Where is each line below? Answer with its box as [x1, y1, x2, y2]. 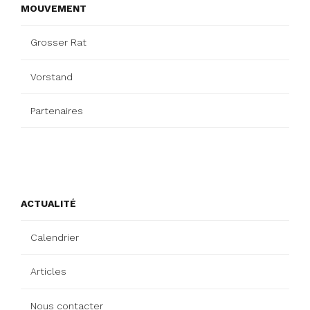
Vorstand [30, 71, 73, 82]
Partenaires [30, 105, 83, 117]
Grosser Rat [30, 37, 86, 48]
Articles [30, 266, 66, 277]
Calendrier [30, 231, 79, 243]
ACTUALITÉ [21, 197, 76, 209]
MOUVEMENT [21, 3, 86, 15]
